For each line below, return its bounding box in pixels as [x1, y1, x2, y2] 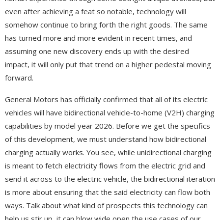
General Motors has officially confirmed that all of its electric [5, 94, 208, 104]
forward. [5, 72, 33, 82]
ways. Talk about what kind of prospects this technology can [5, 200, 208, 210]
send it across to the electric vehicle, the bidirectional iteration [5, 173, 215, 184]
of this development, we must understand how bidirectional [5, 134, 206, 144]
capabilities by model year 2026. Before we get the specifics [5, 120, 210, 131]
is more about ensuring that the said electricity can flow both [5, 187, 210, 197]
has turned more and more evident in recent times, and [5, 32, 192, 43]
